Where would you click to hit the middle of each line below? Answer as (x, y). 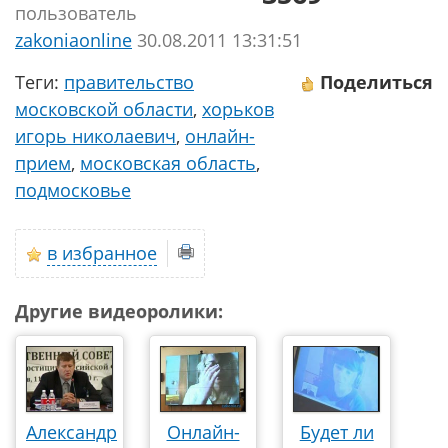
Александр (71, 431)
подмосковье (73, 190)
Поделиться (374, 82)
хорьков (238, 109)
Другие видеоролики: (119, 311)
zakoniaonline (73, 40)
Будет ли (336, 431)
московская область (168, 163)
